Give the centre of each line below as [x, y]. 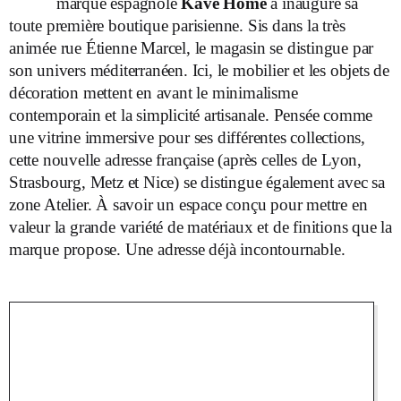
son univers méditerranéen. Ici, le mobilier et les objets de [199, 70]
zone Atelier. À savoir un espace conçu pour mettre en [188, 205]
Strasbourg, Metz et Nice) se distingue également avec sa [197, 182]
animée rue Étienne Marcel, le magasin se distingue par [192, 48]
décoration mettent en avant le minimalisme [154, 93]
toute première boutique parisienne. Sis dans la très [177, 26]
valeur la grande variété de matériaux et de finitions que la [200, 227]
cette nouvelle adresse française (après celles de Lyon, [185, 160]
